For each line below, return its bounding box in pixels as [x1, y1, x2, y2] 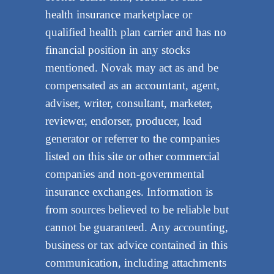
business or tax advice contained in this [45, 239, 228, 252]
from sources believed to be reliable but [45, 203, 229, 217]
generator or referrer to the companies [45, 132, 220, 146]
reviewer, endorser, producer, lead [45, 114, 202, 128]
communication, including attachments [45, 256, 226, 270]
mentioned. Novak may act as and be [45, 61, 218, 75]
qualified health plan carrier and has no [45, 26, 226, 39]
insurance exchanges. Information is [45, 185, 213, 199]
